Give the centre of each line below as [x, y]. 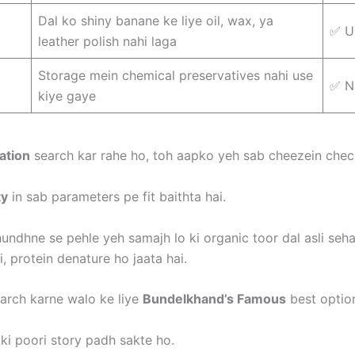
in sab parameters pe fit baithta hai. [117, 196]
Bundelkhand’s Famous [214, 299]
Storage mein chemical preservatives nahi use [176, 76]
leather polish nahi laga [107, 42]
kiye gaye [67, 96]
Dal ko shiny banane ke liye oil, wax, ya [156, 21]
